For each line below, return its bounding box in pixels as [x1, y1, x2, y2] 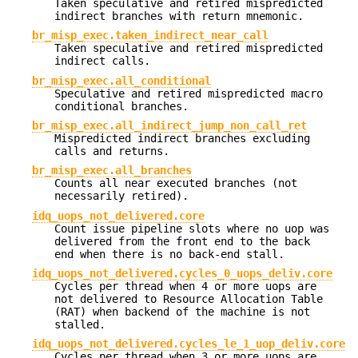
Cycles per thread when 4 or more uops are [54, 280, 316, 293]
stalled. [54, 318, 105, 332]
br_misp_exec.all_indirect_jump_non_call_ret [32, 118, 307, 132]
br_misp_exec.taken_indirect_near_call [32, 29, 268, 42]
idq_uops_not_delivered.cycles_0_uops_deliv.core [32, 267, 332, 280]
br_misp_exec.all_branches [32, 164, 192, 177]
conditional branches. [54, 99, 189, 113]
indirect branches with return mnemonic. [54, 9, 304, 22]
